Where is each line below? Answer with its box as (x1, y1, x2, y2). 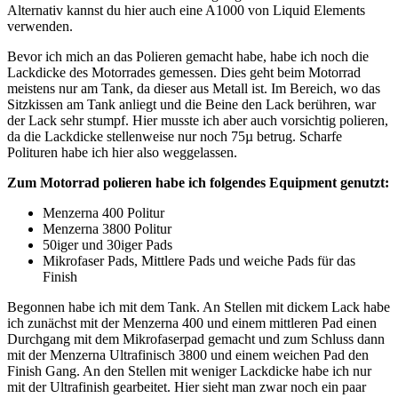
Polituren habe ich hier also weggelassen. (7, 144, 237, 160)
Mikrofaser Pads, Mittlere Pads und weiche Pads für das (43, 252, 355, 268)
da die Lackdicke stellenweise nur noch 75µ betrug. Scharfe (7, 128, 342, 144)
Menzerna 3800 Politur (43, 220, 171, 236)
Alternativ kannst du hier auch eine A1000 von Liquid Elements (7, 2, 365, 18)
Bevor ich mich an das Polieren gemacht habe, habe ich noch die (7, 48, 369, 64)
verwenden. (7, 18, 73, 34)
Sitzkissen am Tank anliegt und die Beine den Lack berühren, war (7, 96, 376, 112)
